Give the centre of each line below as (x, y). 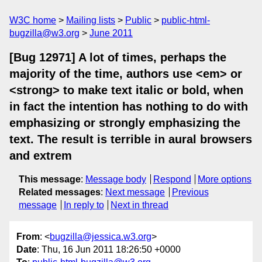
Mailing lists (91, 20)
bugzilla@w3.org (44, 33)
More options (225, 179)
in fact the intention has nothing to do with (129, 106)
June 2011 (111, 33)
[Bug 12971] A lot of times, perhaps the (118, 57)
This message (50, 179)
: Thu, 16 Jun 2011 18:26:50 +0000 (109, 250)
